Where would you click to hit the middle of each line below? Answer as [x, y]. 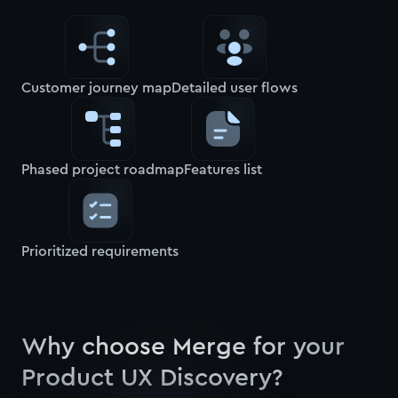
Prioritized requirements [100, 251]
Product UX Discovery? [152, 378]
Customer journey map [96, 88]
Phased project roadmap [103, 170]
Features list [223, 170]
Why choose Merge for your [183, 346]
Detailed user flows [235, 88]
